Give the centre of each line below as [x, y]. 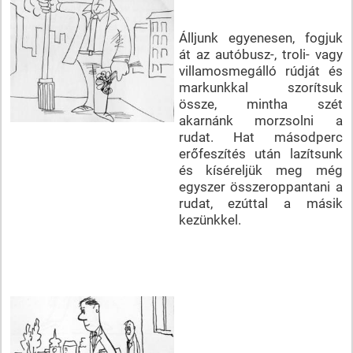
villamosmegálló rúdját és [260, 71]
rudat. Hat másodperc [260, 137]
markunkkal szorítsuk [260, 87]
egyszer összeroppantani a [260, 186]
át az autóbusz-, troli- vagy [260, 54]
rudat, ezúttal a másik [260, 203]
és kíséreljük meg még [260, 170]
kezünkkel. [210, 219]
